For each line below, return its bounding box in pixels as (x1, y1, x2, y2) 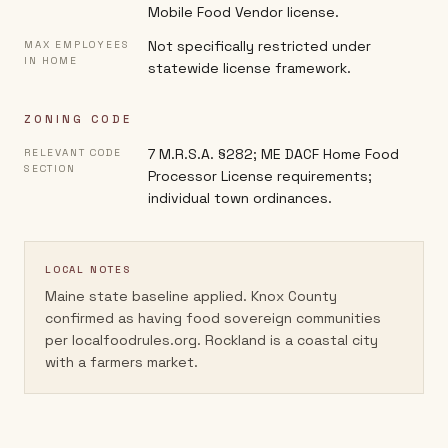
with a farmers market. (45, 353, 198, 371)
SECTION (24, 162, 76, 175)
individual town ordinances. (148, 189, 332, 207)
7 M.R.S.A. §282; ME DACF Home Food (148, 145, 399, 163)
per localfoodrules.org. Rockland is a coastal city (45, 331, 378, 349)
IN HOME (24, 54, 78, 67)
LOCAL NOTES (45, 263, 131, 276)
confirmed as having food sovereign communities (45, 309, 381, 327)
